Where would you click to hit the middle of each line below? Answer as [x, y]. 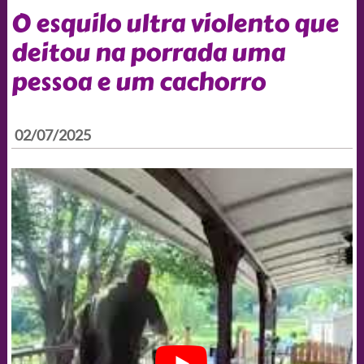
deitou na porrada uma [148, 52]
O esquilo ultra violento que [175, 23]
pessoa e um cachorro [138, 82]
